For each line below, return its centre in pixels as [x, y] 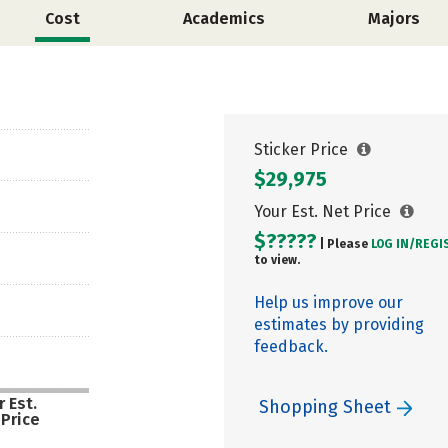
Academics [224, 18]
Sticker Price [303, 149]
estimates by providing [339, 324]
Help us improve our [328, 302]
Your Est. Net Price [324, 211]
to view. [277, 260]
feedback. [291, 346]
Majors [394, 18]
